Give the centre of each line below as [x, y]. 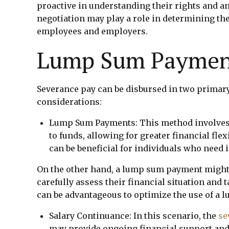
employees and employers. [92, 31]
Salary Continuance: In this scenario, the [134, 215]
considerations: [69, 101]
